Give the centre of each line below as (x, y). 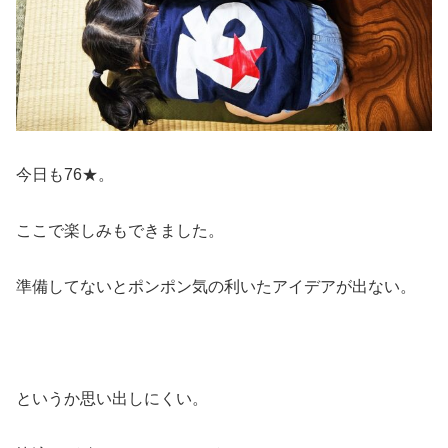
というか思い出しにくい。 (112, 399)
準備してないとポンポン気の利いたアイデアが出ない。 (216, 287)
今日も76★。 (65, 175)
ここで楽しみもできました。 (120, 231)
